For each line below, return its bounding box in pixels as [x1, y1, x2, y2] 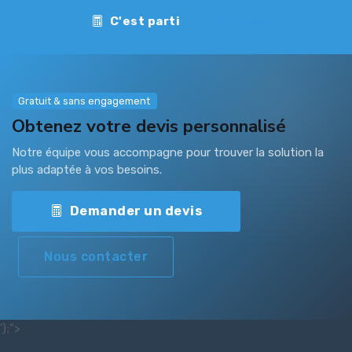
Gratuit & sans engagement [18, 94, 151, 107]
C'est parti [109, 13, 181, 28]
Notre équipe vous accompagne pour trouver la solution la [12, 145, 324, 160]
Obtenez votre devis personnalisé [12, 114, 286, 139]
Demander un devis [69, 203, 202, 219]
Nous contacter [44, 248, 148, 264]
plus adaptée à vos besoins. [12, 163, 162, 178]
